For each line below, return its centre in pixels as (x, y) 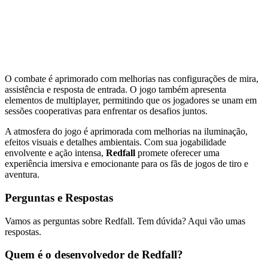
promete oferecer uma (179, 153)
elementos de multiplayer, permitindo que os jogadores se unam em (131, 100)
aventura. (22, 175)
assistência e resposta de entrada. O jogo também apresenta (115, 90)
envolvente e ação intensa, (55, 153)
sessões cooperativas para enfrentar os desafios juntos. (106, 111)
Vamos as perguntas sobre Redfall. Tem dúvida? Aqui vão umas (125, 221)
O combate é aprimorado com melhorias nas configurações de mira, (132, 79)
